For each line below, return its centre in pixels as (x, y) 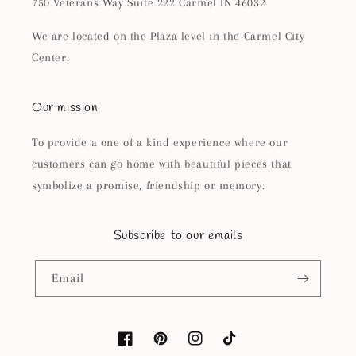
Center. (51, 57)
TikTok (238, 347)
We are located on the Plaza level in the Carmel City (168, 36)
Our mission (65, 108)
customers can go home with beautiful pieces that (162, 164)
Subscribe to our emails (178, 236)
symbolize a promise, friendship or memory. (149, 185)
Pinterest (175, 347)
